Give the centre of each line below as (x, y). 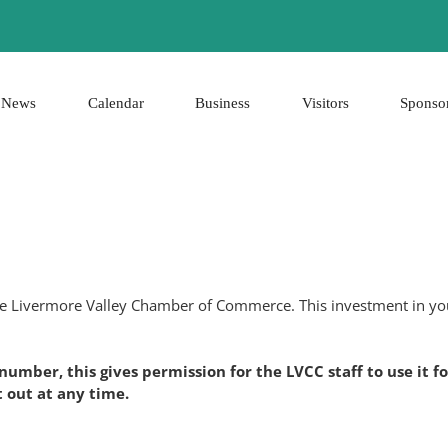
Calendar (115, 103)
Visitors (325, 103)
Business (223, 103)
